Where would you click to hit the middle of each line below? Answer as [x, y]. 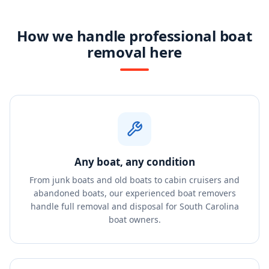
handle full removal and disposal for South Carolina [134, 206]
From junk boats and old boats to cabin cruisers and [134, 180]
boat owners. [134, 219]
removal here [134, 52]
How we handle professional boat [134, 36]
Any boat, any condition [134, 162]
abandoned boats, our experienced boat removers [134, 193]
